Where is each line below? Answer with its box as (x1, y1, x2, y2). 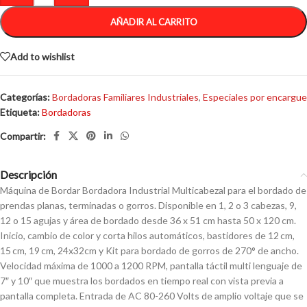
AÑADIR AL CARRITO (110, 16, 197, 28)
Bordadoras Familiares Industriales (52, 91, 199, 103)
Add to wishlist (10, 50, 75, 62)
